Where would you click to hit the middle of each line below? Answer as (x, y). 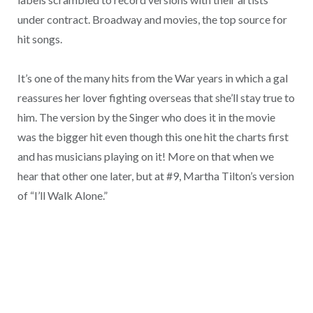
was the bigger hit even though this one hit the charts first (153, 137)
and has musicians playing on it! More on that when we (145, 156)
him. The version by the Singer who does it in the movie (146, 117)
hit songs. (39, 38)
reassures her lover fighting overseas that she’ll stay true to (156, 98)
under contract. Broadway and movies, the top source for (152, 19)
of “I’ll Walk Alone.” (62, 196)
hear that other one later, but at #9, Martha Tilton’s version (155, 176)
